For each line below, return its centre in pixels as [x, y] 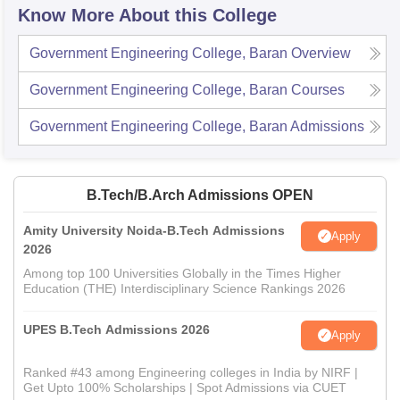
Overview [321, 53]
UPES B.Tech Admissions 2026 [117, 329]
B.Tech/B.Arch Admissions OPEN [200, 195]
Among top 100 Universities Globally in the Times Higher [182, 273]
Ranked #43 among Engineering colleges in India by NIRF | [191, 372]
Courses [318, 90]
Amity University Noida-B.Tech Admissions [154, 230]
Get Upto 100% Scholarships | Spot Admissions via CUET [185, 387]
